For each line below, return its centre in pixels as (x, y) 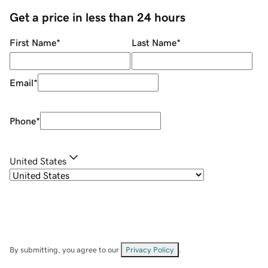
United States (38, 161)
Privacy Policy (150, 250)
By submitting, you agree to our (65, 250)
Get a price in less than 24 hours (98, 18)
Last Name (154, 43)
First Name (33, 43)
